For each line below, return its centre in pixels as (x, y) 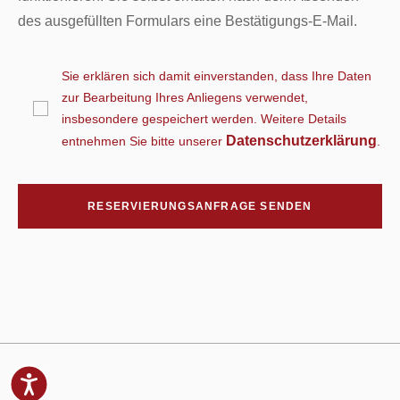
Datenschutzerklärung (302, 140)
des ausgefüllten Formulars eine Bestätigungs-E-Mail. (188, 21)
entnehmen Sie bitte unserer (144, 141)
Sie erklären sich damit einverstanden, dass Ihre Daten (217, 75)
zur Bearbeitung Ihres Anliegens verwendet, (185, 97)
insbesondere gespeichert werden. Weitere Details (204, 118)
